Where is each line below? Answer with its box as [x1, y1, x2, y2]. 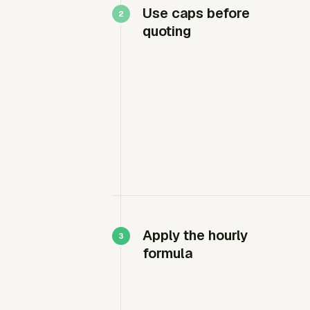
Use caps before [143, 4, 250, 22]
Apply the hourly [143, 226, 248, 244]
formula [143, 244, 192, 262]
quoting [143, 22, 191, 40]
